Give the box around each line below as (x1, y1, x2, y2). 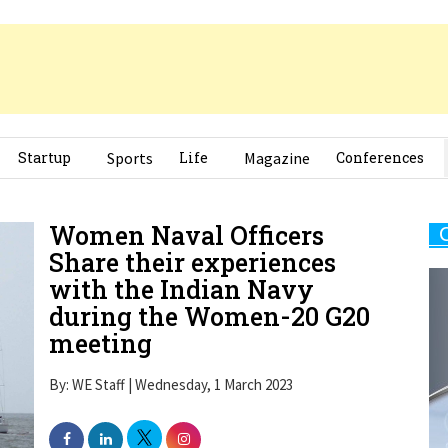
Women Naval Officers (49, 219, 324, 252)
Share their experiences (49, 246, 336, 279)
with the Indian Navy (49, 273, 314, 306)
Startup (18, 148, 71, 167)
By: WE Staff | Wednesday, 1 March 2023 (49, 374, 293, 394)
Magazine (244, 148, 310, 168)
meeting (49, 327, 152, 360)
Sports (107, 148, 153, 168)
